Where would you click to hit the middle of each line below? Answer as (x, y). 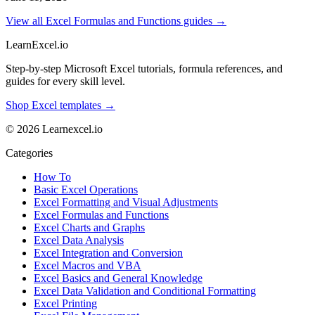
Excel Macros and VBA (88, 266)
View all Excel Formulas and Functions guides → (116, 21)
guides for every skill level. (65, 82)
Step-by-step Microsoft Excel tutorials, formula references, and (144, 69)
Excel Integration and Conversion (108, 253)
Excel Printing (65, 304)
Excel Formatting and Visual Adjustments (126, 202)
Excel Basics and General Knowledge (118, 278)
